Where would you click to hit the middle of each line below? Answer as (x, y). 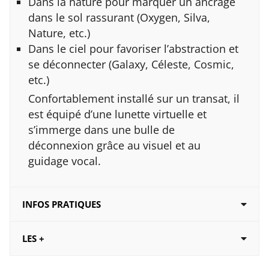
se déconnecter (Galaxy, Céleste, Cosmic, (131, 65)
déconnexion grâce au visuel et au (114, 146)
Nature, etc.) (59, 33)
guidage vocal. (65, 161)
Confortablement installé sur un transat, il (134, 99)
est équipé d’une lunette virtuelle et (117, 114)
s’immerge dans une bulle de (101, 130)
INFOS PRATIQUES (62, 204)
